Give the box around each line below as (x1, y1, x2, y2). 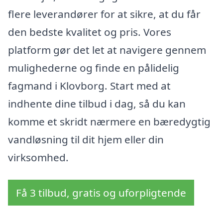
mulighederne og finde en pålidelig (8, 60, 179, 75)
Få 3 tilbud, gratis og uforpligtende (16, 186, 186, 200)
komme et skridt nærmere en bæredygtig (8, 114, 211, 128)
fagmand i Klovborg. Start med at (8, 78, 171, 93)
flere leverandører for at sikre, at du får (8, 6, 201, 21)
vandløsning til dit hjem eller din (8, 132, 164, 146)
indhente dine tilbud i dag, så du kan (8, 96, 186, 111)
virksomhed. (8, 150, 69, 164)
